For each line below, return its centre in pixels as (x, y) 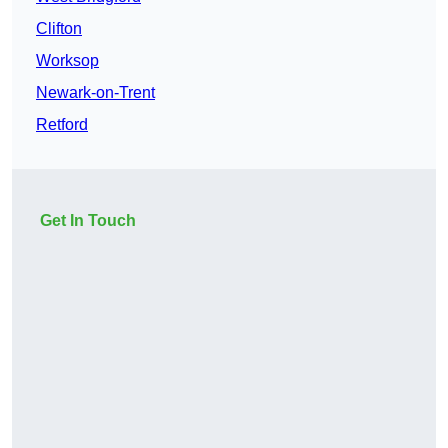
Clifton (59, 29)
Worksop (67, 61)
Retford (62, 125)
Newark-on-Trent (95, 93)
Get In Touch (88, 221)
